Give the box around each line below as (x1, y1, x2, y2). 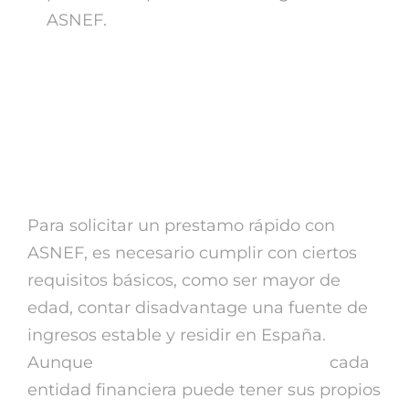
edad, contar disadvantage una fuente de (27, 298, 368, 319)
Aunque (27, 352, 98, 373)
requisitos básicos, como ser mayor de (27, 270, 341, 291)
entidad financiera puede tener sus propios (27, 380, 381, 401)
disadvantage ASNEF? (27, 154, 340, 184)
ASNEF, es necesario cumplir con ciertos (27, 243, 357, 264)
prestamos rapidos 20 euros (98, 352, 325, 373)
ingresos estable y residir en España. (27, 325, 326, 346)
